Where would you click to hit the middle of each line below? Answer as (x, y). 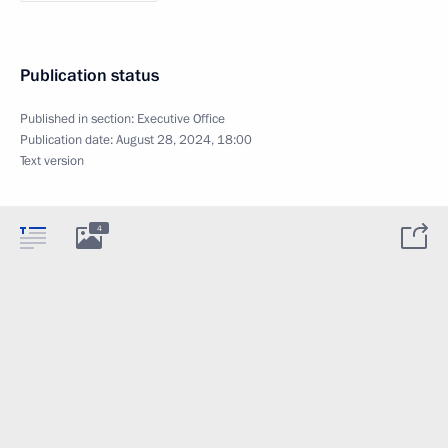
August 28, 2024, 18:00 (184, 140)
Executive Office (181, 119)
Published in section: (78, 119)
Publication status (89, 76)
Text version (52, 161)
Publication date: (68, 140)
